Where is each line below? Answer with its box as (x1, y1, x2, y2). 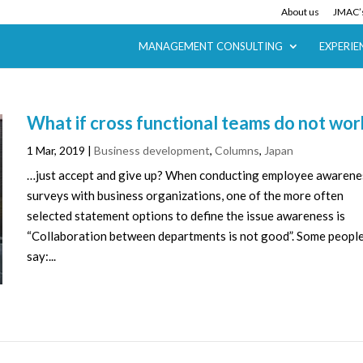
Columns (215, 143, 260, 157)
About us (280, 6, 319, 18)
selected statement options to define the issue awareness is (27, 208, 346, 223)
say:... (27, 249, 57, 263)
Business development (94, 143, 211, 157)
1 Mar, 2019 (27, 143, 86, 157)
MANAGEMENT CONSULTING (138, 40, 283, 53)
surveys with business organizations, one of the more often (27, 188, 344, 203)
